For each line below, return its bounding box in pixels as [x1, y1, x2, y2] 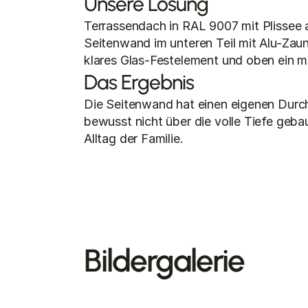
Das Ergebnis [84, 69, 194, 95]
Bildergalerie [84, 241, 244, 280]
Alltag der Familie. [84, 131, 184, 146]
